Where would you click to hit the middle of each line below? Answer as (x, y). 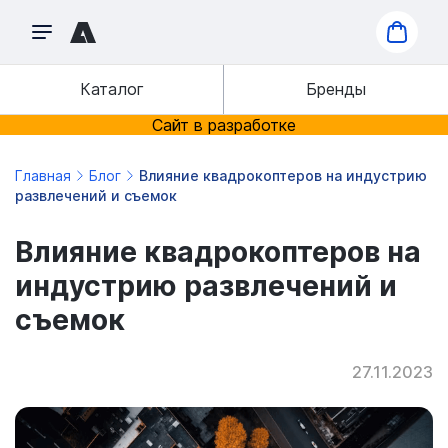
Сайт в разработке (224, 125)
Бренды (336, 89)
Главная (43, 175)
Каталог (111, 89)
